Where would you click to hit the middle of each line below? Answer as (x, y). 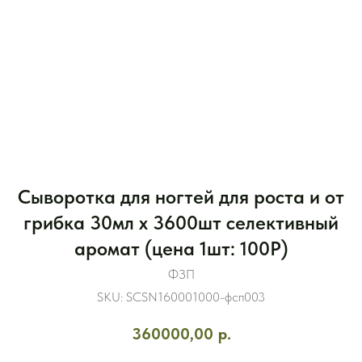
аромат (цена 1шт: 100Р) (181, 248)
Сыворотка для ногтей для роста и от (181, 197)
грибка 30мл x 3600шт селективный (181, 223)
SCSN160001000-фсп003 (196, 297)
